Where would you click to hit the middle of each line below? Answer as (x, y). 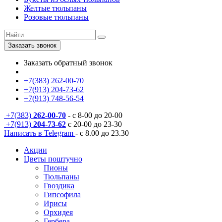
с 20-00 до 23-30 (94, 124)
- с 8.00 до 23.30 (102, 133)
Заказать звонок (32, 46)
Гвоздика (59, 186)
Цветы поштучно (53, 159)
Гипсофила (62, 195)
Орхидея (58, 213)
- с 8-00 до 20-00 (94, 115)
